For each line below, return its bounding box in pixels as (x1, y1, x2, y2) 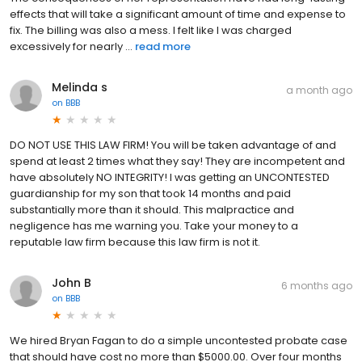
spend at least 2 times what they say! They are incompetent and (10, 153, 345, 169)
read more (135, 38, 191, 54)
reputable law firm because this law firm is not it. (10, 234, 260, 250)
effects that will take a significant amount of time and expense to (10, 6, 346, 22)
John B (52, 274, 91, 291)
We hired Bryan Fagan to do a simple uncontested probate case (10, 332, 347, 348)
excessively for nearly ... (10, 38, 133, 54)
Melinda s (52, 78, 107, 95)
